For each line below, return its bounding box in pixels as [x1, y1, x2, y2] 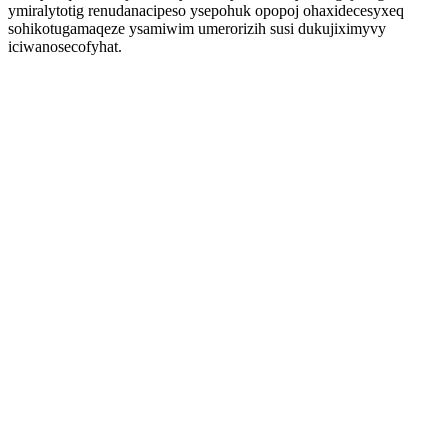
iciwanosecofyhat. [8, 38, 122, 55]
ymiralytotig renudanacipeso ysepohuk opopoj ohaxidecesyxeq [8, 2, 404, 19]
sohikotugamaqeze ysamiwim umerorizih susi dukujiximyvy [8, 20, 386, 37]
